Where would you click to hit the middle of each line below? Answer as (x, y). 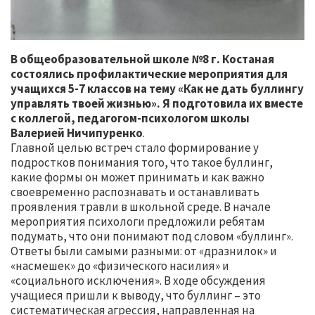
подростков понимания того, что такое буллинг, (142, 163)
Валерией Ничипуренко (77, 133)
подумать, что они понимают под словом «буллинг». (152, 237)
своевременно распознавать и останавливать (135, 192)
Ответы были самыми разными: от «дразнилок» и (144, 251)
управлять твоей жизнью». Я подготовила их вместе (157, 104)
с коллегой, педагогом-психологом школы (130, 118)
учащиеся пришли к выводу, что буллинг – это (136, 296)
